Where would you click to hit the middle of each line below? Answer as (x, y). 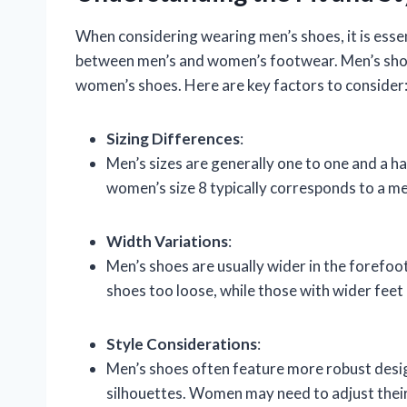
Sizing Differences (173, 138)
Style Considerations (182, 343)
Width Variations (167, 241)
